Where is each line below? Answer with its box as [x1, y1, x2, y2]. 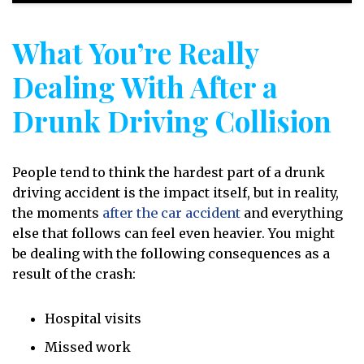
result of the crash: [12, 266, 136, 282]
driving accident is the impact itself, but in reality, [12, 184, 339, 201]
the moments [12, 205, 102, 221]
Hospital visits [45, 310, 141, 327]
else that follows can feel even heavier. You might [12, 225, 335, 241]
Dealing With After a [12, 67, 278, 106]
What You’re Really [12, 33, 258, 71]
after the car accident [102, 205, 240, 221]
